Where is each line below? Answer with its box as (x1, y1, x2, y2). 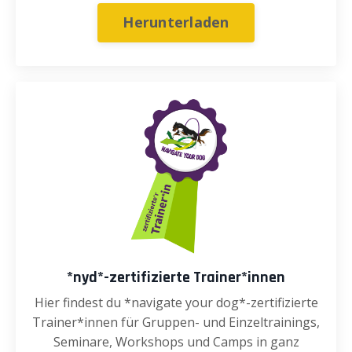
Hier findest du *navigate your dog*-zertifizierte (34, 293, 318, 311)
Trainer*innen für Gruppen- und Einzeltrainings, (32, 313, 320, 331)
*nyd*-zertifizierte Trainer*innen (67, 266, 285, 288)
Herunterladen (123, 13, 229, 32)
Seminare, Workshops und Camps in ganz (53, 332, 299, 350)
